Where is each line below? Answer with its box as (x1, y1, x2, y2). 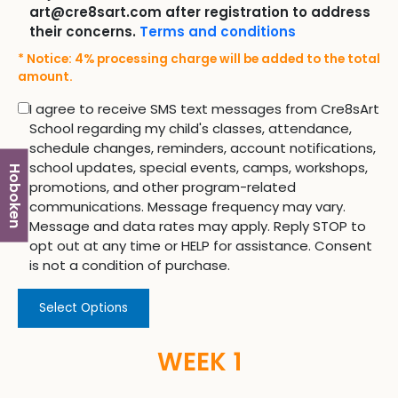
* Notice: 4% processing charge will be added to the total (18, 51, 380, 68)
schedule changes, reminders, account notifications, (29, 139, 376, 158)
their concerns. (29, 22, 139, 42)
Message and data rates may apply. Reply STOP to (29, 217, 366, 236)
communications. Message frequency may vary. (29, 197, 346, 217)
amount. (18, 68, 73, 86)
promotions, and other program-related (29, 178, 296, 197)
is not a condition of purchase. (29, 256, 230, 275)
